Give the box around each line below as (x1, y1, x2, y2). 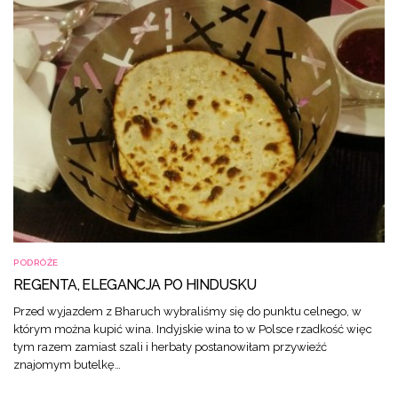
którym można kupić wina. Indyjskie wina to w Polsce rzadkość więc (13, 322, 372, 337)
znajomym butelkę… (13, 358, 121, 372)
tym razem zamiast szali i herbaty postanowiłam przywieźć (13, 340, 327, 354)
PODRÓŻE (13, 258, 59, 268)
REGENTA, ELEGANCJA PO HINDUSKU (13, 276, 257, 294)
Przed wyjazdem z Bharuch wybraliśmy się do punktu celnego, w (13, 305, 362, 319)
